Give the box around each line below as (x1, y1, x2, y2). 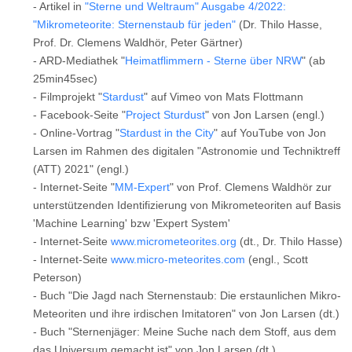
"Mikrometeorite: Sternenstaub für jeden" (33, 18, 236, 31)
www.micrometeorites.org (111, 235, 236, 248)
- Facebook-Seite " (33, 108, 126, 122)
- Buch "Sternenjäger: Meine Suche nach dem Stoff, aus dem (33, 325, 336, 339)
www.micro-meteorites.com (111, 253, 245, 266)
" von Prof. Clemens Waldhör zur (170, 181, 332, 194)
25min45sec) (33, 72, 97, 86)
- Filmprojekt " (33, 90, 102, 104)
